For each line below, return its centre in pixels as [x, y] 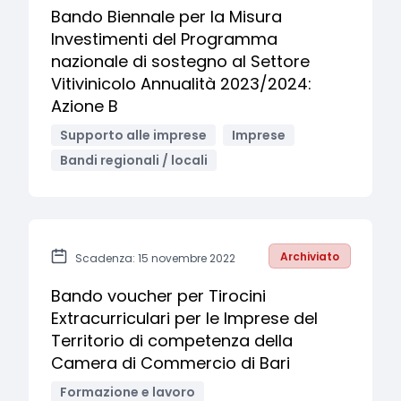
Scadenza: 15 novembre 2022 [155, 258]
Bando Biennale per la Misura [166, 17]
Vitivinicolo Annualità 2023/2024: [181, 84]
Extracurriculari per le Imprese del [184, 318]
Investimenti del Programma [164, 39]
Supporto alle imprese [133, 135]
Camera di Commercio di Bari [171, 363]
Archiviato [310, 256]
